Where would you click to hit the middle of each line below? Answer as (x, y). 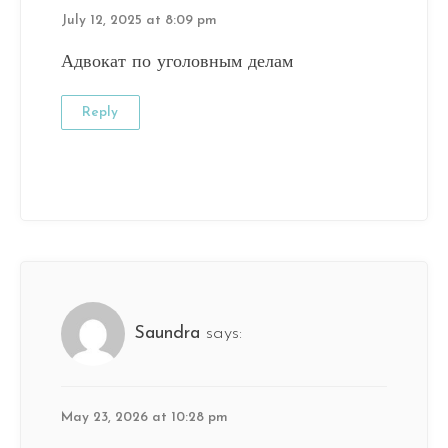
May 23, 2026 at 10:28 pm (144, 418)
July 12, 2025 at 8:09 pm (139, 21)
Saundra (167, 334)
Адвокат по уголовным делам (177, 63)
